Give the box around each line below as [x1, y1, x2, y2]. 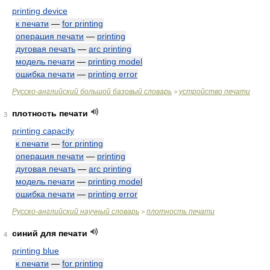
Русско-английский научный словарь [12, 207, 139, 216]
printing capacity [12, 126, 74, 136]
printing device [12, 6, 67, 16]
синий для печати [12, 228, 87, 238]
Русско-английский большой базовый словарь [12, 87, 172, 96]
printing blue [12, 246, 59, 256]
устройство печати [179, 87, 250, 96]
